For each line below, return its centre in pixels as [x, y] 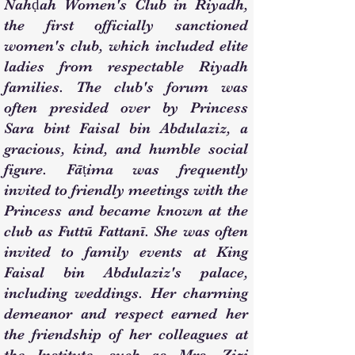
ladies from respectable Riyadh [126, 67]
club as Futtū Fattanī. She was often [126, 231]
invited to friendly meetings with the [126, 190]
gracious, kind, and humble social [126, 149]
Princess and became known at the [126, 211]
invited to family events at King [126, 252]
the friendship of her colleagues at [126, 334]
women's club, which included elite [126, 46]
